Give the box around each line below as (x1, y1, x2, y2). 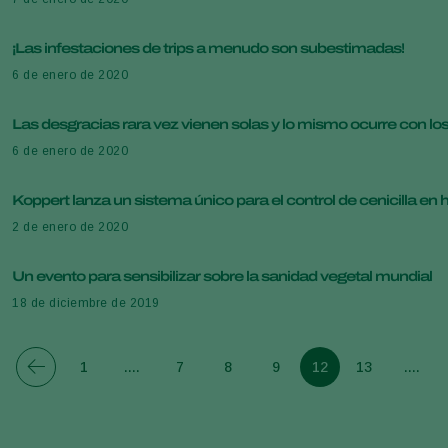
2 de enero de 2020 (12, 219, 128, 234)
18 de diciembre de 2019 (12, 295, 160, 310)
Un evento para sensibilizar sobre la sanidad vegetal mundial (12, 268, 432, 284)
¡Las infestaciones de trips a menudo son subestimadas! (12, 40, 404, 56)
